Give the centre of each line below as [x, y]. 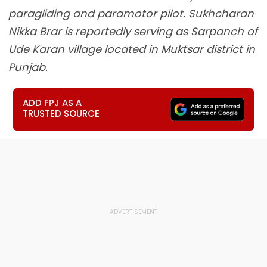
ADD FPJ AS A [52, 103]
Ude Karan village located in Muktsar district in [132, 49]
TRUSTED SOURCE [61, 114]
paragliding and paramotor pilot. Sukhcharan [131, 13]
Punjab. [28, 67]
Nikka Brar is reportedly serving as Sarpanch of [133, 31]
